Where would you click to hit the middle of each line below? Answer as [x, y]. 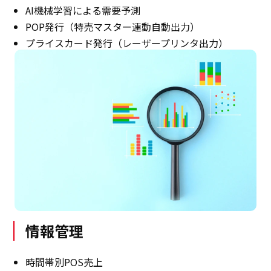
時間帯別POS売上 [64, 262]
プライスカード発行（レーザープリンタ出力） [127, 43]
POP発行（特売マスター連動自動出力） [113, 26]
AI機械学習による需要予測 [83, 10]
